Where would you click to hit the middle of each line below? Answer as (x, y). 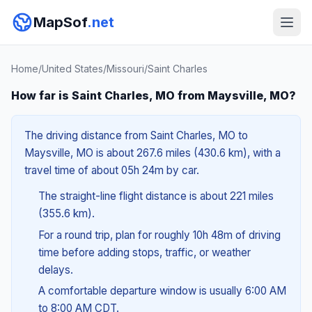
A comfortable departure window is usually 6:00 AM (162, 291)
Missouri (125, 69)
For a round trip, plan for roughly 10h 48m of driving (159, 235)
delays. (55, 270)
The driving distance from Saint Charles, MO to (136, 135)
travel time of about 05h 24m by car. (112, 170)
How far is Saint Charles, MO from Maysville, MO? (154, 95)
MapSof (60, 22)
